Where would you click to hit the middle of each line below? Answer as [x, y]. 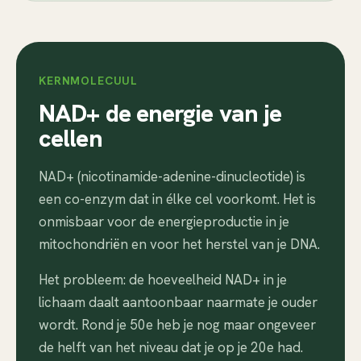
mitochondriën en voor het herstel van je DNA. [179, 244]
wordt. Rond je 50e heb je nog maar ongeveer [177, 325]
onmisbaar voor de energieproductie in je [164, 222]
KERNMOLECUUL [89, 81]
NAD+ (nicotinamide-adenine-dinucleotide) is [172, 176]
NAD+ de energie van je [160, 113]
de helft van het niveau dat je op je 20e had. [171, 347]
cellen [71, 138]
